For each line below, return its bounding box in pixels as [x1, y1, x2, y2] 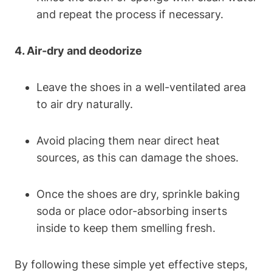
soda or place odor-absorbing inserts [36, 204, 227, 217]
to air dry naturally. [36, 97, 133, 110]
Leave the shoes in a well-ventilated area [36, 80, 246, 93]
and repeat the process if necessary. [36, 7, 223, 21]
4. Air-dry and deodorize [15, 44, 142, 57]
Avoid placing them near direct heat [36, 134, 220, 147]
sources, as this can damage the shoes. [36, 151, 239, 164]
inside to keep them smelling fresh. [36, 221, 216, 234]
